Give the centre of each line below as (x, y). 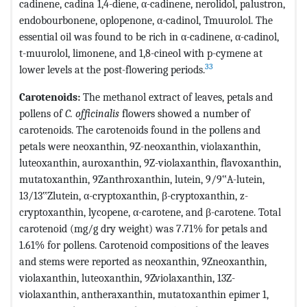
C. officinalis (92, 113)
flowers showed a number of (185, 113)
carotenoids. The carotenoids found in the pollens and (140, 130)
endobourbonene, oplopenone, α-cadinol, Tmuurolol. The (146, 20)
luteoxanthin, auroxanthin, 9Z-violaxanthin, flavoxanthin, (150, 162)
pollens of (42, 113)
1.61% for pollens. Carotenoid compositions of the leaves (144, 245)
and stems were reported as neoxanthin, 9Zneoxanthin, (143, 261)
